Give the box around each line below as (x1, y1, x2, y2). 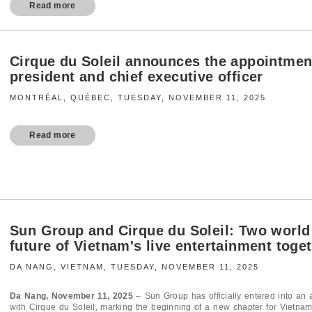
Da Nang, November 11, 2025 (10, 290, 133, 301)
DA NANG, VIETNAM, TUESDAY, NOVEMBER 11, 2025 (10, 262, 259, 271)
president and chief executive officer (10, 68, 263, 84)
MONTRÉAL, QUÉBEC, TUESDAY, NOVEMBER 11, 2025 (10, 93, 266, 102)
